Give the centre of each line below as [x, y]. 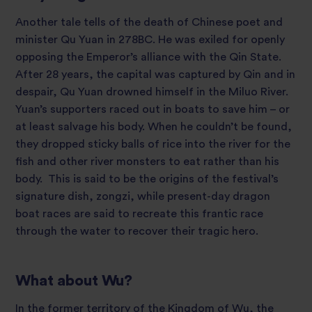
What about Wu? [74, 281]
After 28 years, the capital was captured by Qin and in [155, 75]
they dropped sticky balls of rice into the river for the [153, 145]
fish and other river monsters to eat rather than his [147, 162]
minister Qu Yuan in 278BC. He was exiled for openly [150, 40]
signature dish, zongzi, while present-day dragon [143, 197]
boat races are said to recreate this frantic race [139, 214]
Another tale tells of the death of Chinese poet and [149, 23]
